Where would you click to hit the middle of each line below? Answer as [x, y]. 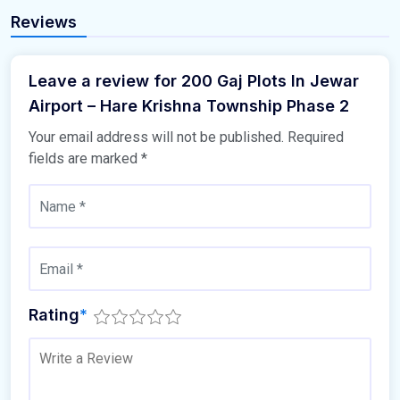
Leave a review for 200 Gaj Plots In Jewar [194, 81]
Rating [54, 315]
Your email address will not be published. [156, 137]
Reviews [44, 22]
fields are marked [85, 159]
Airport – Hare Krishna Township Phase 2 [189, 106]
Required [316, 137]
